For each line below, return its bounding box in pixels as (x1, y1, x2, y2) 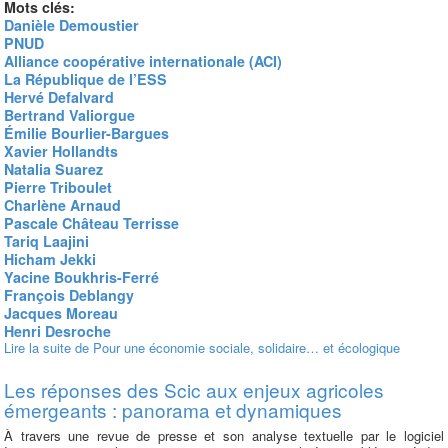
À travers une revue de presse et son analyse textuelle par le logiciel (4, 426, 444, 445)
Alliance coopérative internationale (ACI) (4, 51, 282, 71)
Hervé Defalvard (4, 87, 114, 107)
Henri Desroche (4, 321, 111, 341)
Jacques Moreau (4, 303, 118, 323)
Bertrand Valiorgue (4, 105, 135, 125)
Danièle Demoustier (4, 15, 139, 35)
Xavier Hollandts (4, 141, 118, 161)
